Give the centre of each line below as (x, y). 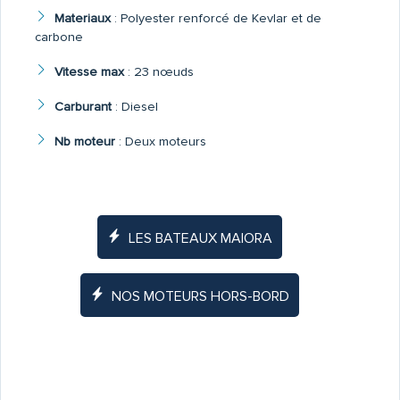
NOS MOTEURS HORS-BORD (200, 297)
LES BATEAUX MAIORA (200, 239)
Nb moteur (84, 142)
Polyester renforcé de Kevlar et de (221, 19)
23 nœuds (163, 72)
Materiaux (82, 19)
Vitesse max (89, 72)
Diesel (139, 107)
